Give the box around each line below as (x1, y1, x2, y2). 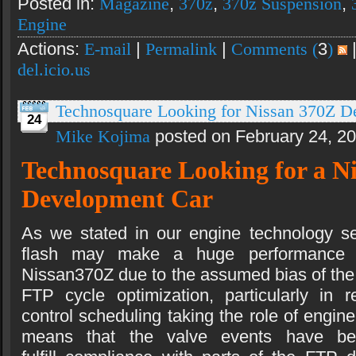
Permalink (145, 39, 217, 60)
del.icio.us (17, 60, 91, 80)
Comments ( (231, 39, 318, 60)
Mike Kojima (56, 126, 150, 147)
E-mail (84, 39, 131, 60)
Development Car (21, 185, 213, 214)
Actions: (17, 39, 84, 60)
